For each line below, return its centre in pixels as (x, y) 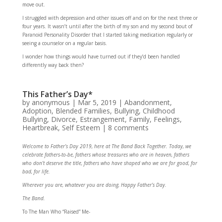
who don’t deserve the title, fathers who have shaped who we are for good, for (110, 163)
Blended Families (83, 111)
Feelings (166, 119)
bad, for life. (36, 171)
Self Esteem (81, 128)
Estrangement (102, 119)
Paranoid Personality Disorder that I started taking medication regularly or (107, 35)
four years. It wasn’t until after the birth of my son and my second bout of (107, 26)
